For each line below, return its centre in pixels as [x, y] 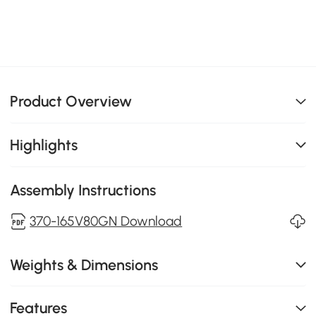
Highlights [44, 145]
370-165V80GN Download [106, 221]
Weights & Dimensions [84, 265]
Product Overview [71, 102]
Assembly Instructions [83, 190]
